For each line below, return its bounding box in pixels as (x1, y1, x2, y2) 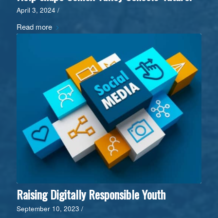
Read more (16, 21, 52, 32)
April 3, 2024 (16, 5, 55, 15)
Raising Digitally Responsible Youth (16, 185, 165, 203)
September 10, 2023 (16, 204, 79, 214)
